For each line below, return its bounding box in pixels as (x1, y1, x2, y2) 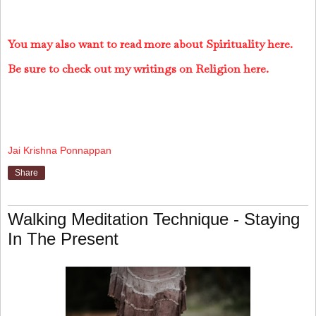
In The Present (8, 229, 119, 249)
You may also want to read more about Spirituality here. (8, 36, 293, 51)
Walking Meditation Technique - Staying (8, 209, 300, 229)
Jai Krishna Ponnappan (8, 144, 111, 156)
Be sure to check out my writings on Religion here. (8, 61, 269, 77)
